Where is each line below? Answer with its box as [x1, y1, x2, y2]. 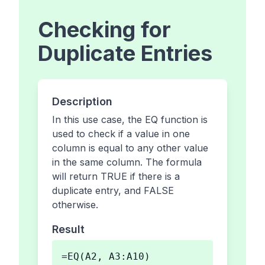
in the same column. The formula [52, 156, 202, 169]
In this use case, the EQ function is [52, 114, 208, 126]
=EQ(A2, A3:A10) [62, 251, 150, 263]
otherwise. [52, 199, 98, 211]
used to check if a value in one [52, 128, 190, 140]
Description [52, 95, 112, 108]
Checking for [38, 17, 171, 43]
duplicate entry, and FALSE [52, 185, 174, 197]
